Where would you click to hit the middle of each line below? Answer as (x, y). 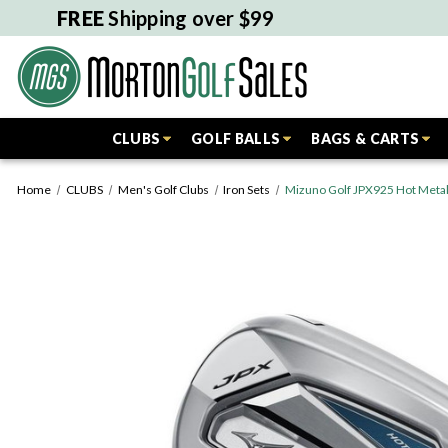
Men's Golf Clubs (163, 189)
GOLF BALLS (236, 138)
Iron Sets (247, 189)
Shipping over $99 (189, 18)
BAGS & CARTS (365, 138)
